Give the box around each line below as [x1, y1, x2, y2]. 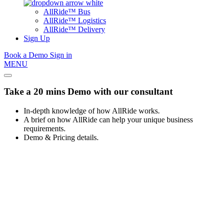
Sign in [50, 50, 72, 59]
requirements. [24, 124, 66, 133]
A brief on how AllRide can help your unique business [24, 115, 193, 124]
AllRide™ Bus [43, 7, 90, 16]
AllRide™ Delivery [43, 25, 105, 34]
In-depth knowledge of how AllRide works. [24, 106, 160, 115]
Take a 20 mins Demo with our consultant [4, 86, 173, 97]
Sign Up [24, 34, 50, 42]
